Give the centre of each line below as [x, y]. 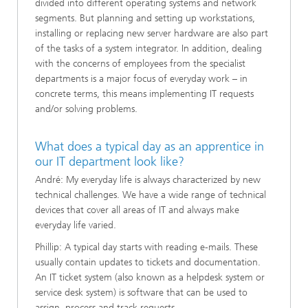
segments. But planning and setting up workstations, [145, 18]
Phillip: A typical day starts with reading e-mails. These [146, 247]
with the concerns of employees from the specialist [140, 64]
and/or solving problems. [86, 109]
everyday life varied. [76, 225]
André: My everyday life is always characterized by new [148, 179]
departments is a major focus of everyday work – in [141, 79]
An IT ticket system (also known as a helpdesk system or [150, 277]
